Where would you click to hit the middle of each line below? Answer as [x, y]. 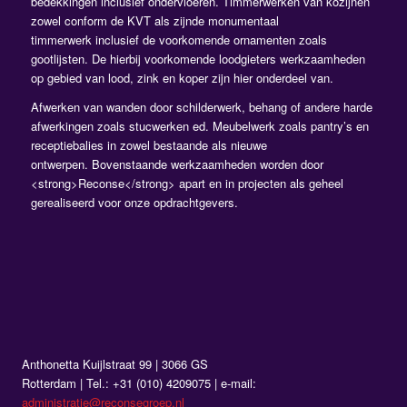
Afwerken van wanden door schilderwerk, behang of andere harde [201, 107]
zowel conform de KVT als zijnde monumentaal [154, 21]
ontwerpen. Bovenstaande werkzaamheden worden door [177, 164]
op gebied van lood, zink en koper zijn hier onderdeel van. [182, 78]
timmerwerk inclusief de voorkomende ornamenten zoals [179, 40]
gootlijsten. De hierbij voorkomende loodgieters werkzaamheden [198, 59]
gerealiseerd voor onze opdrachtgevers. [134, 203]
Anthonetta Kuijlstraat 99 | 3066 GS [114, 364]
